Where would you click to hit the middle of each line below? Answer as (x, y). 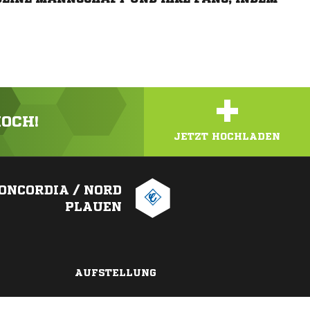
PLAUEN (93, 206)
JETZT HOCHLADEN (227, 136)
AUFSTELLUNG (115, 273)
